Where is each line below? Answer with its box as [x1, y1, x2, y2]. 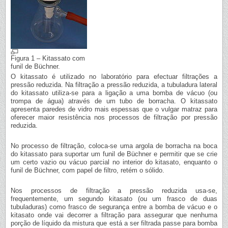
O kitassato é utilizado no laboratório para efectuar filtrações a [11, 73, 217, 81]
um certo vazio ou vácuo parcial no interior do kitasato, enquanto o [11, 158, 217, 166]
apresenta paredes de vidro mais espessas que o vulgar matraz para [11, 105, 217, 113]
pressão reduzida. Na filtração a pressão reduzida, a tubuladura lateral [11, 81, 217, 89]
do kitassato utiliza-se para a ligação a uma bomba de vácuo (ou [11, 89, 217, 97]
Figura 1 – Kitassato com [11, 54, 85, 63]
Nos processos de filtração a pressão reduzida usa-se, [11, 187, 217, 195]
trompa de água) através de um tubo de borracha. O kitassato [11, 97, 217, 105]
